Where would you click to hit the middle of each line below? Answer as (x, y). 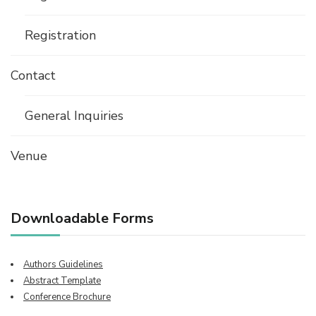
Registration (60, 36)
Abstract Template (62, 281)
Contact (33, 76)
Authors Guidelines (63, 265)
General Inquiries (74, 116)
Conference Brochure (67, 297)
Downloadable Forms (82, 219)
